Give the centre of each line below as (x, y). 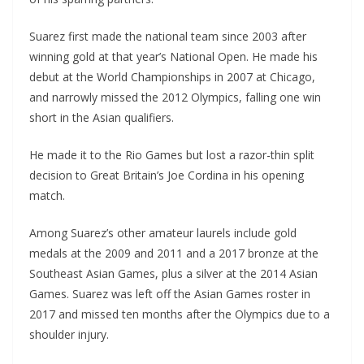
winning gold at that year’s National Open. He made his (173, 57)
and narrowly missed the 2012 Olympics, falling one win (175, 97)
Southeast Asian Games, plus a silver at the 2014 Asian (173, 274)
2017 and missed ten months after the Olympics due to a (180, 314)
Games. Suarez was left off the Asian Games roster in (170, 294)
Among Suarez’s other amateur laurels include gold (163, 233)
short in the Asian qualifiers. (102, 118)
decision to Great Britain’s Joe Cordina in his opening (167, 175)
